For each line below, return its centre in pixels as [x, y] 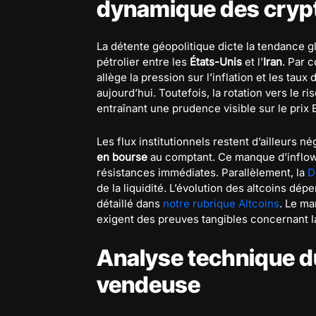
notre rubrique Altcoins [221, 203]
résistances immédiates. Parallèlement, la [202, 172]
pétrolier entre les [143, 62]
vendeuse [148, 285]
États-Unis [216, 62]
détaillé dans [130, 203]
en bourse [122, 157]
